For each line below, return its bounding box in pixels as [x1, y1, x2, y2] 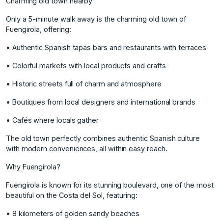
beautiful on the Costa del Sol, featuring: [6, 191, 137, 200]
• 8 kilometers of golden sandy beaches [6, 209, 140, 218]
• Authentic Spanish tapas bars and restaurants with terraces [6, 43, 206, 52]
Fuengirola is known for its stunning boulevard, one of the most [6, 181, 214, 190]
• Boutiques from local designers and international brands [6, 98, 195, 107]
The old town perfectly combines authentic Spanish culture [6, 134, 200, 143]
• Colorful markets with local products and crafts [6, 61, 166, 70]
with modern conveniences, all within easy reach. [6, 144, 167, 153]
